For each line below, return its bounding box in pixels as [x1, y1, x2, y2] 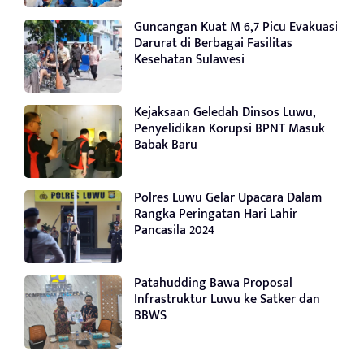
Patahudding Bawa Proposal [134, 271, 292, 294]
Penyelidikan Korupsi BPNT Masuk [134, 117, 325, 140]
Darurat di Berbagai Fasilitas [134, 32, 292, 54]
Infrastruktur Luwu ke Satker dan [134, 288, 320, 310]
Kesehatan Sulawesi [134, 48, 245, 71]
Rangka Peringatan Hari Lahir [134, 202, 297, 225]
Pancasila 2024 [134, 219, 214, 241]
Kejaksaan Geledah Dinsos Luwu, [134, 101, 316, 123]
